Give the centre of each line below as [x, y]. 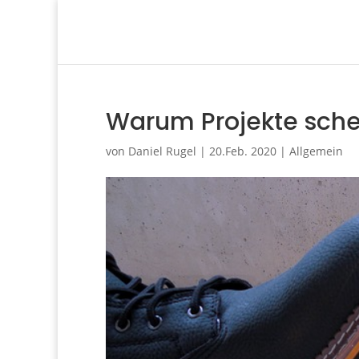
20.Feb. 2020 [243, 151]
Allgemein [316, 151]
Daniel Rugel [162, 151]
